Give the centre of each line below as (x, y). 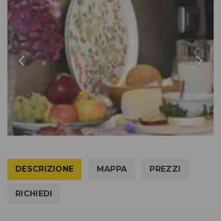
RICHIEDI (34, 194)
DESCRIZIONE (45, 169)
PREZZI (165, 169)
